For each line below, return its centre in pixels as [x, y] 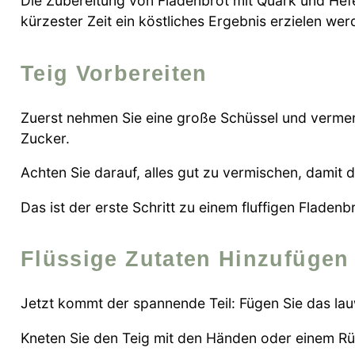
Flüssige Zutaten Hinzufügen [192, 258]
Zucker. [45, 138]
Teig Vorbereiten [120, 73]
